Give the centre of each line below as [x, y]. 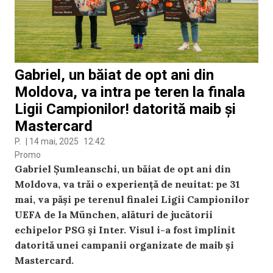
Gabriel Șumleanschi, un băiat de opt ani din [123, 169]
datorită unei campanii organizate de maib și [124, 245]
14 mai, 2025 [54, 142]
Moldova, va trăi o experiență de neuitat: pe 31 [127, 184]
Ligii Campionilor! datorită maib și [125, 109]
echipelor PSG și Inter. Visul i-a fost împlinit [125, 230]
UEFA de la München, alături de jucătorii [114, 215]
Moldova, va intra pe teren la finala [130, 92]
